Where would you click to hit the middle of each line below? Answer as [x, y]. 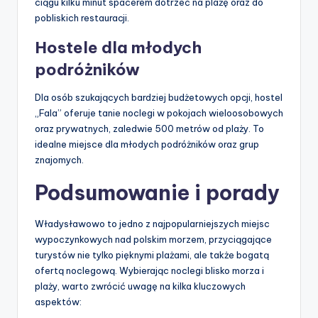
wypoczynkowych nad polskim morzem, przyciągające [153, 240]
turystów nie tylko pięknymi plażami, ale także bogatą [152, 255]
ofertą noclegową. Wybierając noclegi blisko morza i [149, 271]
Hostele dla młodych [118, 48]
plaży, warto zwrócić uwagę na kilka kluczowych [140, 286]
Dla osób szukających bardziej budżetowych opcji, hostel [159, 98]
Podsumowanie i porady [157, 193]
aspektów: [58, 302]
